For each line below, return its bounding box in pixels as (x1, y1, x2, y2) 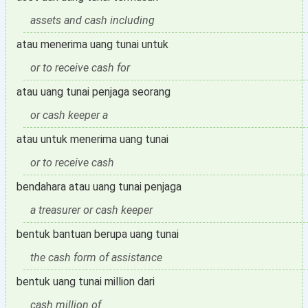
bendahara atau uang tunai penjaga (16, 180, 181, 193)
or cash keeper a (30, 109, 108, 122)
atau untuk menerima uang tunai (16, 133, 168, 146)
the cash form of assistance (30, 251, 162, 264)
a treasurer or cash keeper (30, 203, 153, 217)
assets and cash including (30, 14, 155, 27)
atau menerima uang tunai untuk (16, 38, 168, 51)
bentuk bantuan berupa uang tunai (16, 228, 179, 241)
